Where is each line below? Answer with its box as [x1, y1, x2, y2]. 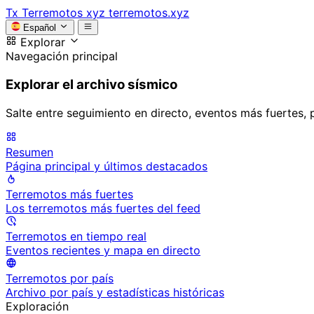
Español [23, 22, 57, 34]
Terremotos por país [6, 271, 114, 285]
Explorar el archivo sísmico [6, 76, 177, 93]
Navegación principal [6, 49, 118, 64]
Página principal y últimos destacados [6, 158, 207, 173]
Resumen [6, 144, 53, 159]
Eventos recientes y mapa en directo [6, 243, 200, 257]
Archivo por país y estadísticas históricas [6, 285, 224, 299]
